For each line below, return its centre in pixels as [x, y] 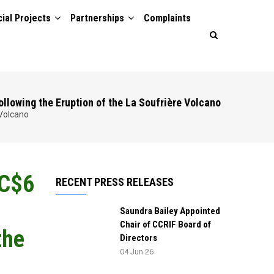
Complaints [167, 18]
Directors [139, 238]
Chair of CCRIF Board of [165, 224]
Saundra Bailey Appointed [170, 211]
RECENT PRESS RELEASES [115, 182]
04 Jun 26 [137, 252]
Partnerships [98, 18]
